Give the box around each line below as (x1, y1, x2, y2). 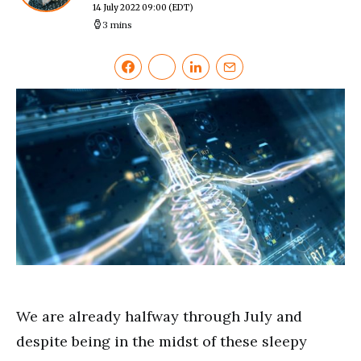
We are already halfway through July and (16, 306, 302, 326)
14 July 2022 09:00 (93, 2, 167, 14)
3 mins (102, 19, 132, 31)
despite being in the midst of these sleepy (16, 331, 307, 351)
